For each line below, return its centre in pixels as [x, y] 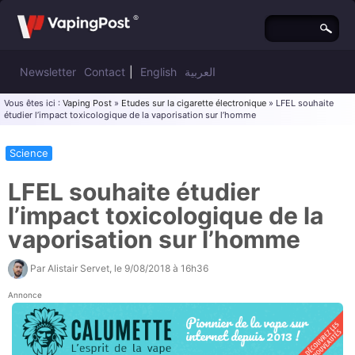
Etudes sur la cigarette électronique [194, 103]
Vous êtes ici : [33, 103]
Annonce [25, 295]
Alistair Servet [78, 268]
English [158, 72]
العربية [200, 72]
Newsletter [48, 72]
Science [29, 153]
